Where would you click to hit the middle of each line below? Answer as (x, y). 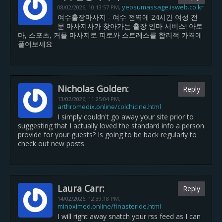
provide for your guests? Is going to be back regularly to (107, 135)
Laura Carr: (81, 188)
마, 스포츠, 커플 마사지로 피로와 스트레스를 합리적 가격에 (110, 35)
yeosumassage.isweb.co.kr (163, 7)
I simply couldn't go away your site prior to (126, 117)
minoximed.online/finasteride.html (109, 206)
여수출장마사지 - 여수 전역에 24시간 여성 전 (128, 17)
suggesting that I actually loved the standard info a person (111, 126)
